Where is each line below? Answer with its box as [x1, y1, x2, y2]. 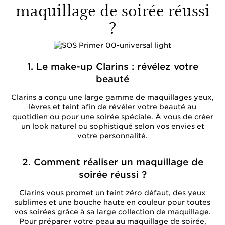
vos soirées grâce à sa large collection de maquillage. [14, 208, 211, 216]
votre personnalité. [77, 132, 148, 140]
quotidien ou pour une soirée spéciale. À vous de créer [12, 113, 213, 121]
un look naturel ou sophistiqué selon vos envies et [21, 122, 204, 130]
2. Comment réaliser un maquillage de [22, 157, 203, 167]
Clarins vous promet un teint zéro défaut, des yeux [19, 189, 206, 197]
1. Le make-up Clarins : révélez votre [27, 61, 198, 72]
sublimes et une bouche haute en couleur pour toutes [15, 198, 210, 206]
